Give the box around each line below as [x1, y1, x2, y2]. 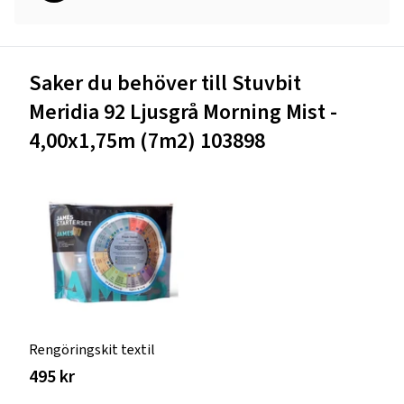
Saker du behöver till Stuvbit [29, 69, 301, 97]
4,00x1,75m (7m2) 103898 [29, 126, 265, 155]
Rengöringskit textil [29, 340, 155, 359]
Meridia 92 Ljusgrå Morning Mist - [29, 97, 337, 126]
